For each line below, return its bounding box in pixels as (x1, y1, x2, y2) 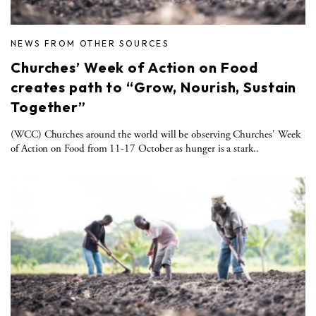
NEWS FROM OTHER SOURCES (11, 37, 169, 49)
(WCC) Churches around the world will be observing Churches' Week (11, 127, 300, 141)
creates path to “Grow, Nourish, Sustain (11, 78, 297, 96)
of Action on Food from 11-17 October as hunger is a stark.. (11, 141, 259, 155)
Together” (11, 97, 86, 116)
